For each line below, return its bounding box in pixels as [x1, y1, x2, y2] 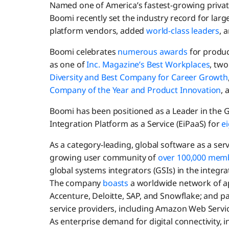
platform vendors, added [49, 25, 147, 37]
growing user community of [49, 152, 156, 164]
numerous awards [118, 46, 188, 58]
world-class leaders [146, 25, 220, 37]
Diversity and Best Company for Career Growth [49, 72, 228, 83]
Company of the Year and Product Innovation [49, 84, 221, 96]
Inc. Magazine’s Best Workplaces [86, 59, 210, 71]
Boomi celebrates [49, 46, 118, 58]
